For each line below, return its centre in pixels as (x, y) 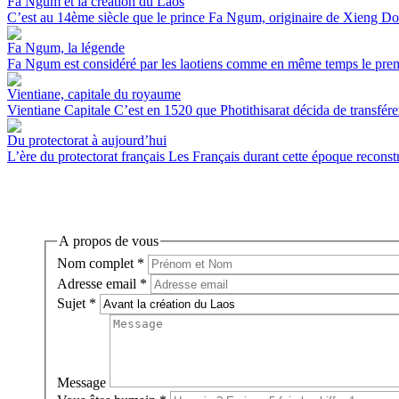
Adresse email (97, 283)
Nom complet (95, 264)
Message (81, 382)
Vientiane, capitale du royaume (94, 94)
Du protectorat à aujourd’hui (87, 141)
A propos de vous (109, 241)
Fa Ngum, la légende (66, 48)
